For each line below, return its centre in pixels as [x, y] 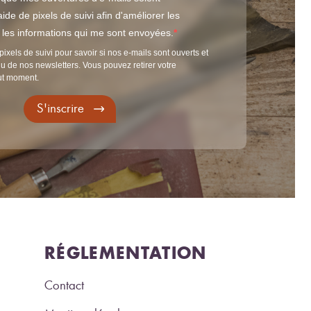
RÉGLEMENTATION [126, 252]
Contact [64, 285]
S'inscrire [60, 109]
